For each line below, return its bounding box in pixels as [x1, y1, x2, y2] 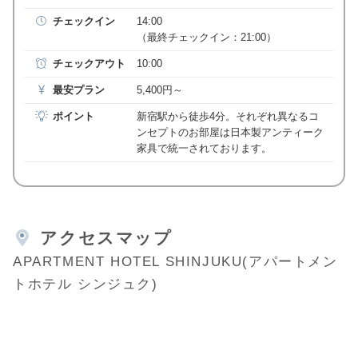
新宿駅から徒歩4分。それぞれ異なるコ [136, 110, 319, 123]
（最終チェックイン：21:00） [136, 31, 276, 44]
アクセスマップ [40, 228, 173, 247]
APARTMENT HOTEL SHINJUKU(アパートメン [13, 253, 338, 269]
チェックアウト [52, 58, 125, 70]
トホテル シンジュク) [13, 276, 158, 292]
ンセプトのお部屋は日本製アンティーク [136, 126, 324, 139]
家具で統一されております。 [136, 142, 272, 155]
